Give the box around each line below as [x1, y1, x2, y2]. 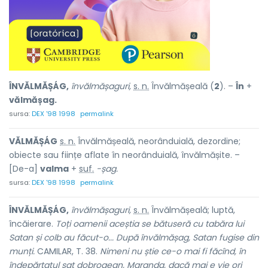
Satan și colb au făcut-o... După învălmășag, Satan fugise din [9, 232, 259, 243]
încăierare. [9, 218, 56, 230]
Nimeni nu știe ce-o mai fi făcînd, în [100, 245, 246, 257]
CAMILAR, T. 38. [35, 245, 100, 257]
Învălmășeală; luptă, [149, 204, 235, 216]
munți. [9, 245, 35, 257]
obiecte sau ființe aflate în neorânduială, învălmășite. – [9, 149, 240, 161]
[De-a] [9, 163, 40, 175]
